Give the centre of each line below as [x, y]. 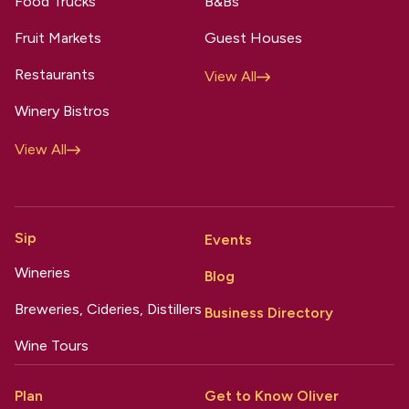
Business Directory [269, 313]
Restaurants [55, 75]
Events [228, 240]
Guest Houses [253, 38]
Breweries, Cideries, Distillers [108, 309]
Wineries [42, 273]
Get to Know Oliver [272, 396]
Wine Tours [52, 346]
